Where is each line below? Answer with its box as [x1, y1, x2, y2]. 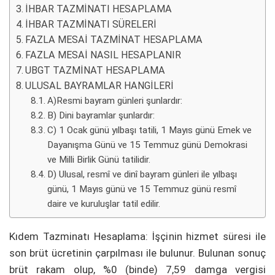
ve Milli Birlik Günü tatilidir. [47, 154, 151, 166]
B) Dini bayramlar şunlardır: [47, 110, 155, 122]
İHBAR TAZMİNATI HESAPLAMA [25, 3, 172, 15]
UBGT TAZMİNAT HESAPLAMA [25, 64, 166, 77]
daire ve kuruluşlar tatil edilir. [47, 198, 161, 210]
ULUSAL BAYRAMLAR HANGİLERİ [25, 80, 174, 92]
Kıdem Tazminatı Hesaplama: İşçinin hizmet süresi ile [9, 230, 266, 243]
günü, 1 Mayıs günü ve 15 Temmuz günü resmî [47, 184, 237, 195]
